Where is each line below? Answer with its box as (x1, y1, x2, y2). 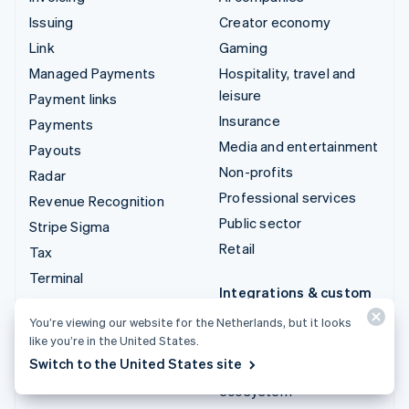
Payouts (29, 140, 82, 159)
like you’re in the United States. (29, 332, 199, 348)
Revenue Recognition (29, 191, 164, 210)
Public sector (219, 213, 302, 232)
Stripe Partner (219, 359, 308, 378)
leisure (219, 85, 262, 104)
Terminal (29, 267, 84, 287)
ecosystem (219, 381, 292, 400)
